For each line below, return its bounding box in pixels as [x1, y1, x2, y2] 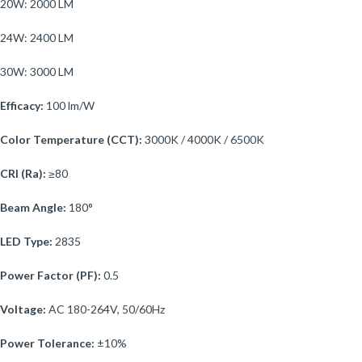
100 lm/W [44, 98, 95, 112]
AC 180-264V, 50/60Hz [46, 301, 165, 316]
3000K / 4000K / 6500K [142, 132, 264, 146]
